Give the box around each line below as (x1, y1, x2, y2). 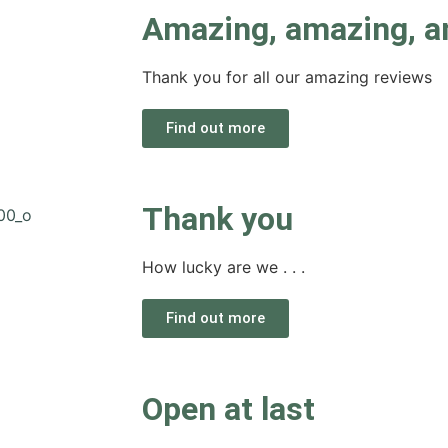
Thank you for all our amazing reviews (142, 67, 432, 87)
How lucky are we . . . (142, 257, 305, 277)
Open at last (142, 390, 315, 428)
